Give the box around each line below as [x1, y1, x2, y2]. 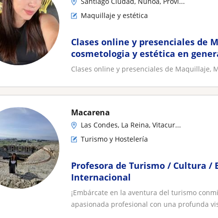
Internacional [71, 171, 131, 183]
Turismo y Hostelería [81, 134, 148, 144]
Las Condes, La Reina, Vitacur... [81, 120, 181, 129]
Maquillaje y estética [81, 11, 148, 20]
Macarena [71, 107, 110, 118]
